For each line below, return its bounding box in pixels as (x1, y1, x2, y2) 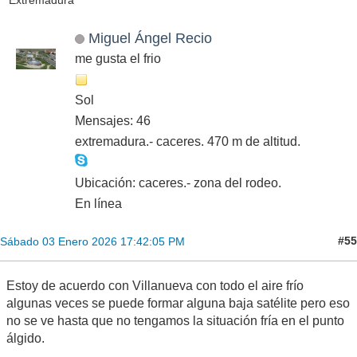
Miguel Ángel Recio (88, 29, 212, 46)
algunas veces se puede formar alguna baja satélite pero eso (6, 296, 350, 310)
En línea (75, 196, 122, 210)
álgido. (6, 331, 45, 345)
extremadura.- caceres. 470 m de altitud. (75, 134, 300, 148)
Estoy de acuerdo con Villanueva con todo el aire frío (6, 278, 304, 292)
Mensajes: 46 (75, 113, 151, 127)
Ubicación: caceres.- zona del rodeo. (75, 175, 281, 190)
